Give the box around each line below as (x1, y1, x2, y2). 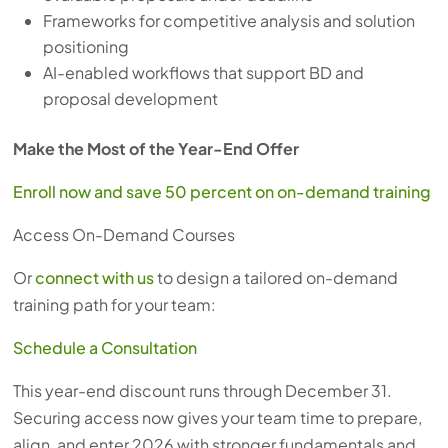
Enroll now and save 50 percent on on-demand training (13, 181, 432, 203)
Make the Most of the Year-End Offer (13, 138, 300, 160)
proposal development (43, 88, 219, 110)
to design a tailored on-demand (154, 267, 399, 289)
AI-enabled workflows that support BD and (43, 62, 365, 84)
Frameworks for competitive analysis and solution (43, 10, 416, 32)
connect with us (35, 267, 155, 289)
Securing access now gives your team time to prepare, (13, 407, 423, 429)
